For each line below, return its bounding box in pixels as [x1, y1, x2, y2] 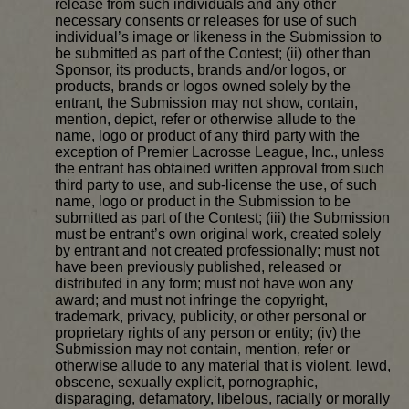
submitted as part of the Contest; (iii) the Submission [55, 210, 390, 226]
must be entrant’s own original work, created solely [55, 226, 381, 243]
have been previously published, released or [55, 259, 341, 276]
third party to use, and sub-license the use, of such [55, 177, 377, 194]
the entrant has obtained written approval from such [55, 161, 384, 177]
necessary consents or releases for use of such [55, 13, 357, 29]
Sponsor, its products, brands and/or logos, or [55, 62, 346, 79]
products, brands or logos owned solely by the [55, 79, 351, 95]
